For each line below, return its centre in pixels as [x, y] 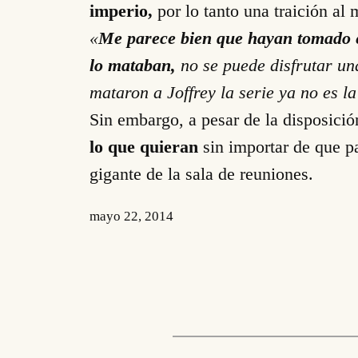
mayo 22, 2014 [131, 216]
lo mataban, [133, 66]
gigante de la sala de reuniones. [201, 174]
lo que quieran [146, 147]
